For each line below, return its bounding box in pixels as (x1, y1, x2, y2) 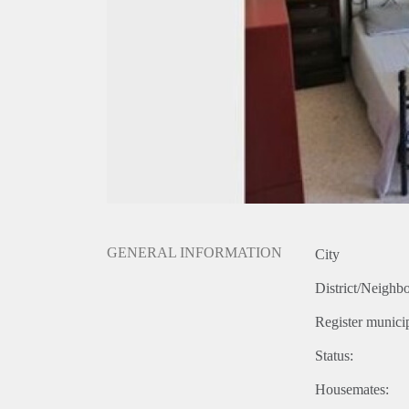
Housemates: (315, 382, 389, 398)
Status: (315, 348, 353, 364)
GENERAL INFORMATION (107, 245, 282, 261)
